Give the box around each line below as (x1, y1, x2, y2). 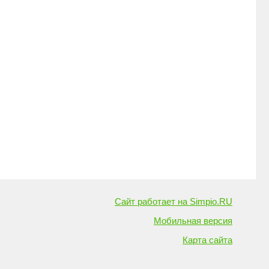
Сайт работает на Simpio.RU (115, 196, 232, 207)
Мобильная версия (154, 216, 232, 226)
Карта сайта (183, 235, 232, 245)
